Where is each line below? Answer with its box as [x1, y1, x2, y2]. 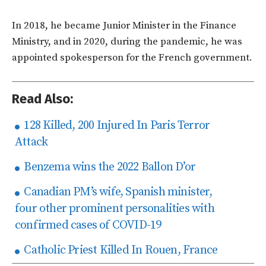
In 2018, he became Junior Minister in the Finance [12, 19, 236, 32]
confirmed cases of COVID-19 [15, 218, 161, 233]
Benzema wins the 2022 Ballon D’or [21, 160, 196, 175]
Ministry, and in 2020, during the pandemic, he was [12, 35, 242, 48]
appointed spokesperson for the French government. [12, 51, 252, 64]
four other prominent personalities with [15, 201, 214, 216]
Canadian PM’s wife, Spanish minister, [21, 185, 212, 199]
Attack [15, 135, 48, 150]
